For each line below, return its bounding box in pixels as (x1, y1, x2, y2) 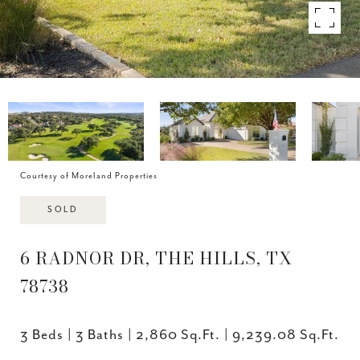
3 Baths (76, 327, 124, 343)
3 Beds (20, 327, 63, 343)
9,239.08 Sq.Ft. (232, 327, 339, 343)
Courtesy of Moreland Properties (20, 171, 157, 181)
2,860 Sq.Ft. (136, 327, 220, 343)
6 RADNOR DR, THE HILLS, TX (20, 245, 292, 271)
